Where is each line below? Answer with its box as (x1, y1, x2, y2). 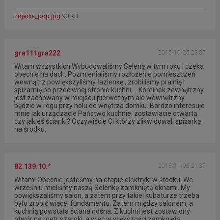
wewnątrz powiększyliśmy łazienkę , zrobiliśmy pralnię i (14, 78, 185, 86)
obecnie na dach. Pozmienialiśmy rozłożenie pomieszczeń (14, 70, 195, 79)
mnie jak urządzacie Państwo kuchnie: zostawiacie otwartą (14, 110, 197, 118)
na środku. (14, 125, 46, 134)
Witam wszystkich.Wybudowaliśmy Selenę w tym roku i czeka (14, 62, 204, 71)
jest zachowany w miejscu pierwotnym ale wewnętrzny (14, 94, 185, 102)
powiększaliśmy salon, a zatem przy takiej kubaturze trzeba (14, 192, 199, 200)
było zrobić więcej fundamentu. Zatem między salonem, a (14, 199, 193, 208)
